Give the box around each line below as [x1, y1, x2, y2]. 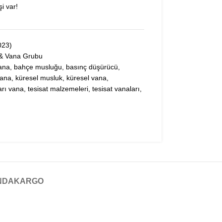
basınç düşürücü [65, 63, 118, 71]
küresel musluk [15, 74, 62, 82]
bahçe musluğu [13, 63, 62, 71]
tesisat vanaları [92, 85, 140, 93]
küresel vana [66, 74, 107, 82]
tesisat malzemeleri [27, 85, 88, 93]
